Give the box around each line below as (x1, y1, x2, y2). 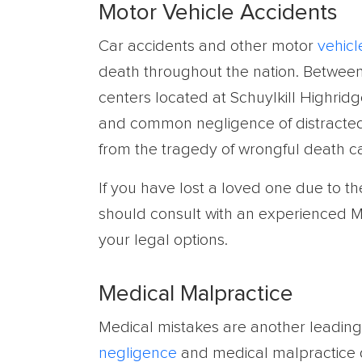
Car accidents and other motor (99, 38, 318, 54)
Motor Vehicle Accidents (99, 2, 338, 24)
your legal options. (99, 232, 228, 248)
